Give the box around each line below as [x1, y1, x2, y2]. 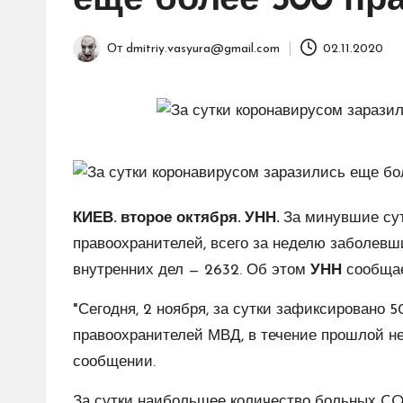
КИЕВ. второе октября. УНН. [73, 210, 279, 226]
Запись [72, 51, 113, 66]
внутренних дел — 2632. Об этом [73, 263, 306, 278]
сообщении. [73, 354, 156, 370]
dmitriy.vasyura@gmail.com [126, 41, 280, 56]
